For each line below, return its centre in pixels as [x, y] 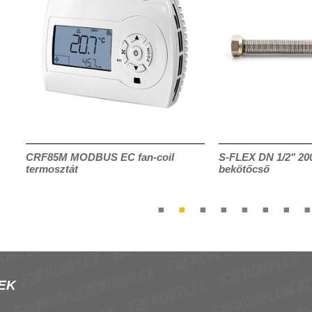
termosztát [52, 169]
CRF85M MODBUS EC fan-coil [100, 157]
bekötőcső [244, 169]
